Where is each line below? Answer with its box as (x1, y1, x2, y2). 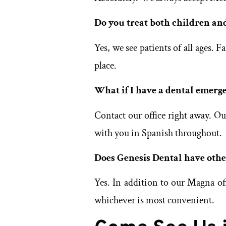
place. (94, 59, 117, 72)
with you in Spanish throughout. (94, 126, 222, 140)
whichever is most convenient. (94, 194, 214, 207)
